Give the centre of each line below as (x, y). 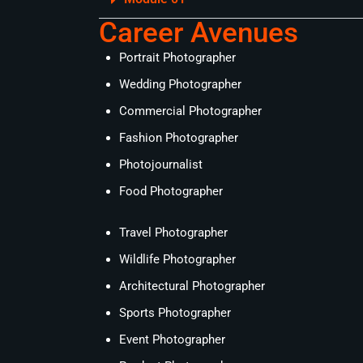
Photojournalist (161, 164)
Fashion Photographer (179, 138)
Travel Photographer (173, 233)
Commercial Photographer (190, 111)
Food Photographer (171, 191)
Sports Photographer (175, 313)
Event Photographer (172, 340)
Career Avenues (199, 33)
